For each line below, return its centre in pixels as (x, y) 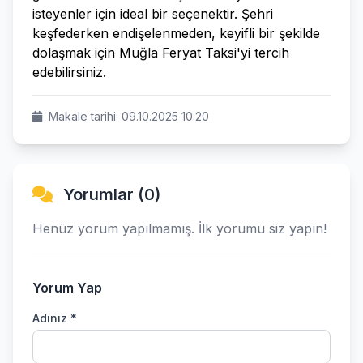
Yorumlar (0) (110, 194)
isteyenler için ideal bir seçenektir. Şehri (153, 14)
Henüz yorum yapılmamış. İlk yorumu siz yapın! (179, 228)
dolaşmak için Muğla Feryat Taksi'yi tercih (161, 53)
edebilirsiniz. (69, 72)
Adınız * (55, 318)
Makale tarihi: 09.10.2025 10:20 (127, 116)
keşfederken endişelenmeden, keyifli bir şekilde (176, 33)
